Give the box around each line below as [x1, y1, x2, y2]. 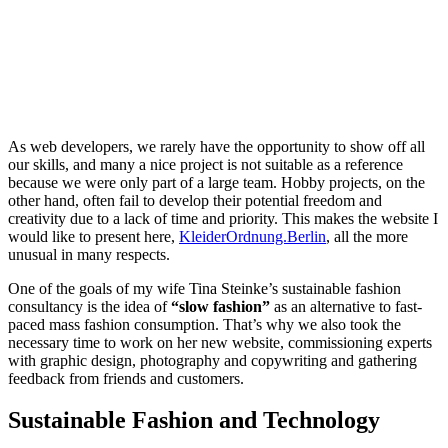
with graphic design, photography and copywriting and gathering [8, 351, 417, 369]
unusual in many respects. [8, 245, 170, 263]
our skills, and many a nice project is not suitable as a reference [8, 155, 403, 173]
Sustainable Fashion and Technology [8, 407, 380, 434]
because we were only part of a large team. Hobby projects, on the [8, 173, 425, 191]
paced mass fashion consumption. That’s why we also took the [8, 315, 401, 333]
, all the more [326, 227, 408, 245]
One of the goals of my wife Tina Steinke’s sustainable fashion [8, 279, 401, 297]
